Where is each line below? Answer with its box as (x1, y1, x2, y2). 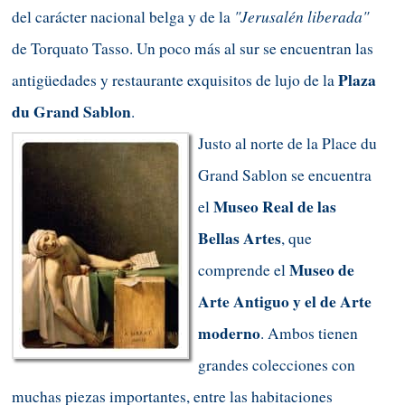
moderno (198, 321, 260, 344)
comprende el (198, 259, 289, 280)
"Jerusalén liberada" (234, 5, 369, 27)
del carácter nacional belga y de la (12, 5, 234, 27)
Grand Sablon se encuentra (198, 164, 372, 185)
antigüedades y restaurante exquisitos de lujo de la (12, 69, 338, 90)
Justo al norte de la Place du (198, 132, 377, 154)
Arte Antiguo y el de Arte (198, 289, 372, 313)
